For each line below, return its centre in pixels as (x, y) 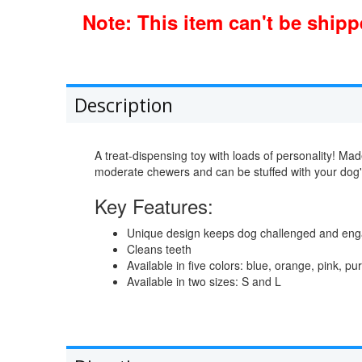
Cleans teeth (159, 249)
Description (124, 105)
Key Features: (154, 206)
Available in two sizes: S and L (204, 281)
